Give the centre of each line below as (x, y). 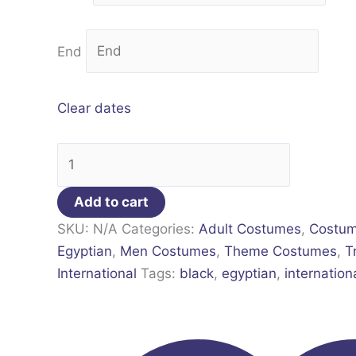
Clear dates (94, 108)
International (97, 274)
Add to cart (111, 202)
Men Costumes (168, 252)
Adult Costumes (250, 229)
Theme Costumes (281, 252)
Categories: (160, 229)
